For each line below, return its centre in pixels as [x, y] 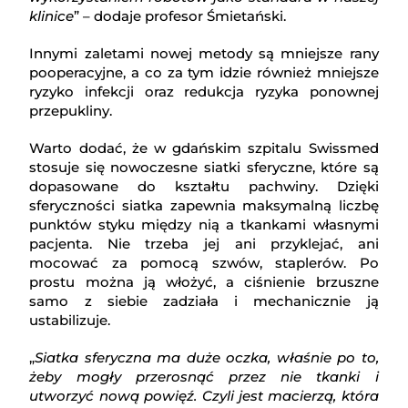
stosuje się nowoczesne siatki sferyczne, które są [204, 168]
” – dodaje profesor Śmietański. [180, 16]
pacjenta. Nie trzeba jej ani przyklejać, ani [204, 244]
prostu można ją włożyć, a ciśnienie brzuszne [204, 282]
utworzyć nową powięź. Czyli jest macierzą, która [204, 396]
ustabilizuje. [70, 321]
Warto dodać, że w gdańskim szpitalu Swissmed [204, 148]
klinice [52, 16]
